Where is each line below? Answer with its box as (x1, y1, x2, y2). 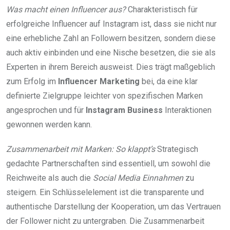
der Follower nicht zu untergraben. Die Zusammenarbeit (6, 216, 204, 226)
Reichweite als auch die (6, 172, 93, 183)
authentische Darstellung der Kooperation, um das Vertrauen (6, 201, 221, 212)
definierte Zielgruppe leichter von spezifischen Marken (6, 90, 203, 101)
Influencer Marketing (58, 76, 140, 86)
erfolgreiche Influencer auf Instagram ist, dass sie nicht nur (6, 18, 217, 29)
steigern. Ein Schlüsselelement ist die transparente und (6, 187, 204, 197)
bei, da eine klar (140, 76, 198, 86)
